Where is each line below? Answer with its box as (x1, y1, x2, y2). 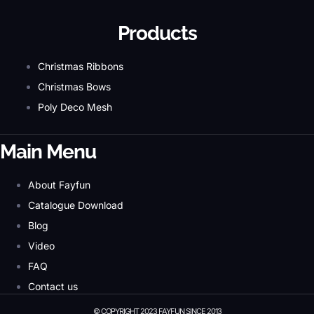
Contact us (28, 280, 78, 292)
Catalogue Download (28, 198, 123, 211)
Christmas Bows (38, 80, 111, 93)
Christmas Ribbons (38, 60, 123, 72)
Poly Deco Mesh (38, 100, 112, 113)
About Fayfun (28, 178, 90, 191)
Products (117, 21, 197, 45)
